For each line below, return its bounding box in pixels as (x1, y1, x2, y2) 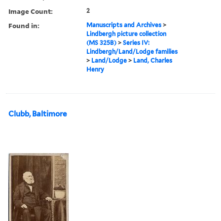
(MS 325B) (86, 38, 117, 46)
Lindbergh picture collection (86, 30, 167, 37)
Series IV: (123, 38, 150, 46)
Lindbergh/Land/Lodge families (86, 47, 178, 55)
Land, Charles (133, 56, 173, 64)
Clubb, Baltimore (8, 109, 67, 118)
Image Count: (8, 6, 53, 16)
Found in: (8, 20, 39, 30)
